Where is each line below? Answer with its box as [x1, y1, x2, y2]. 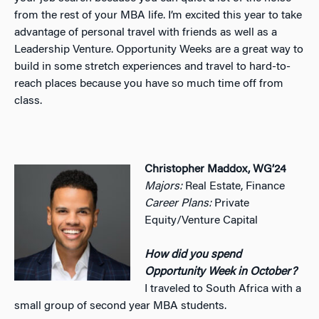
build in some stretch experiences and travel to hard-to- [14, 61, 291, 73]
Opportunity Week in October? [145, 266, 298, 278]
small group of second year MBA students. [14, 300, 226, 312]
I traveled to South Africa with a [145, 283, 302, 295]
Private [211, 197, 250, 209]
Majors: [145, 180, 183, 192]
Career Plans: [145, 197, 212, 209]
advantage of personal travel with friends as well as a [14, 26, 277, 38]
